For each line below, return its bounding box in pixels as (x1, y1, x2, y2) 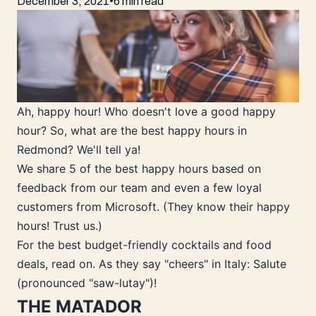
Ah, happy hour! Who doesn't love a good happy (17, 104, 276, 119)
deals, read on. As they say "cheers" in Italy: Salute (17, 257, 286, 272)
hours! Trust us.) (17, 219, 102, 233)
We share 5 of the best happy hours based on (17, 162, 261, 176)
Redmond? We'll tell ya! (17, 142, 140, 157)
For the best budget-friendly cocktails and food (17, 238, 272, 253)
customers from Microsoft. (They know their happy (17, 200, 290, 214)
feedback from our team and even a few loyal (17, 181, 262, 195)
